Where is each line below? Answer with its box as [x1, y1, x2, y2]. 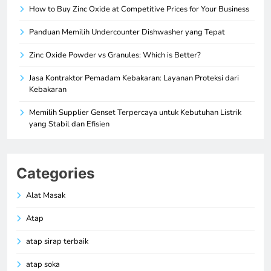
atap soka [26, 258, 60, 270]
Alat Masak [26, 189, 65, 201]
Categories [16, 164, 94, 182]
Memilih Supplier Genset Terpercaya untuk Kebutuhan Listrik [29, 106, 241, 118]
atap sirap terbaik [26, 235, 88, 247]
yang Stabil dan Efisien [29, 118, 109, 129]
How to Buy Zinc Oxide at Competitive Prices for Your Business [29, 3, 249, 15]
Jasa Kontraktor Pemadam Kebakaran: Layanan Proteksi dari [29, 72, 239, 83]
